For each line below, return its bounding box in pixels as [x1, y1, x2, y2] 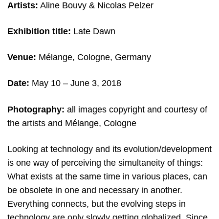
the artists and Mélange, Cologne [7, 118, 136, 128]
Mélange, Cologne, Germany [36, 52, 151, 63]
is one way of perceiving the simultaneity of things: [7, 157, 203, 168]
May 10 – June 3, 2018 [29, 78, 121, 88]
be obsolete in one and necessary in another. [7, 185, 182, 195]
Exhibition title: [7, 26, 73, 37]
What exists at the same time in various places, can [7, 171, 207, 181]
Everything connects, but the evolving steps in [7, 198, 186, 209]
